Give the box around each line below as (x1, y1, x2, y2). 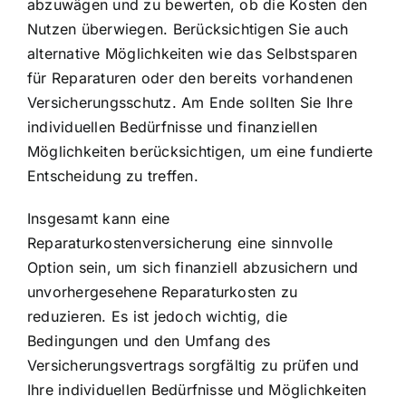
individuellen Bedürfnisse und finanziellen (27, 117, 318, 136)
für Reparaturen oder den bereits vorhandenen (27, 68, 353, 87)
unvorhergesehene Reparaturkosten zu (27, 282, 298, 301)
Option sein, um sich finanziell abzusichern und (27, 257, 359, 276)
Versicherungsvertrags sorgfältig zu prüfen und (27, 355, 360, 374)
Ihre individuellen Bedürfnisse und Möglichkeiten (27, 380, 367, 399)
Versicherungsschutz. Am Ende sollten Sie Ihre (27, 92, 353, 111)
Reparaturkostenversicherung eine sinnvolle (27, 233, 333, 252)
